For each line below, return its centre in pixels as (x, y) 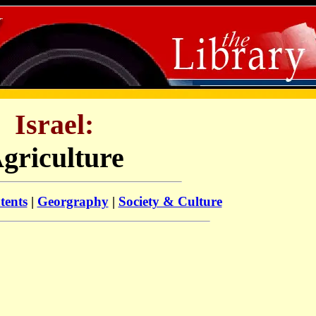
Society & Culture (170, 201)
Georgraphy (73, 201)
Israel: (54, 124)
